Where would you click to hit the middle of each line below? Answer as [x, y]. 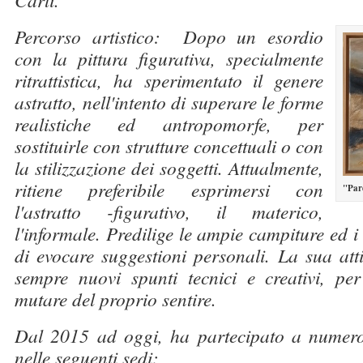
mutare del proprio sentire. [119, 299]
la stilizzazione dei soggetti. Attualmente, [169, 167]
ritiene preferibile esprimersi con [169, 189]
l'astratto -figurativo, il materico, [169, 211]
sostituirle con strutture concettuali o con [169, 145]
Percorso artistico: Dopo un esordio [169, 36]
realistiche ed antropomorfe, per [169, 124]
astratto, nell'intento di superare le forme [169, 102]
